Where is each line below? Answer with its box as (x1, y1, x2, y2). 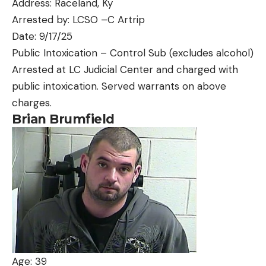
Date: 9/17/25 (12, 30, 72, 43)
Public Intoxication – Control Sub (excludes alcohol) (12, 46, 254, 60)
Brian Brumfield (12, 112, 115, 127)
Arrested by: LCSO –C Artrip (12, 13, 145, 27)
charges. (12, 96, 52, 110)
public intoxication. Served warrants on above (12, 80, 226, 93)
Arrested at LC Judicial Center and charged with (12, 63, 238, 77)
